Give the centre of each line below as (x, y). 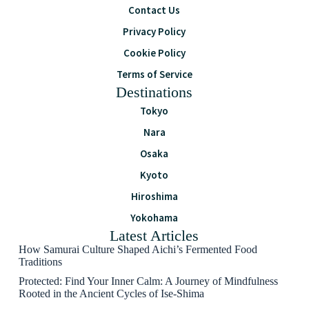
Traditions (40, 262)
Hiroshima (154, 196)
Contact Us (154, 10)
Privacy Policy (154, 31)
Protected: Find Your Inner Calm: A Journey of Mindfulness (148, 281)
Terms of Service (154, 74)
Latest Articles (154, 236)
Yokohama (154, 218)
